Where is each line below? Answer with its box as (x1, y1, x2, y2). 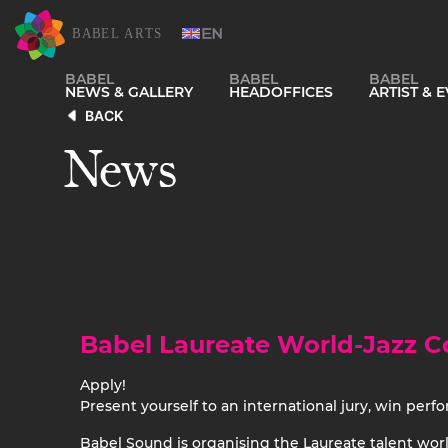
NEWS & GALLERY (65, 83, 193, 101)
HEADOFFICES (229, 83, 333, 101)
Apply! (80, 376, 126, 394)
